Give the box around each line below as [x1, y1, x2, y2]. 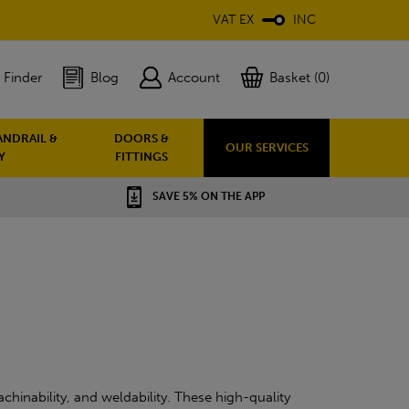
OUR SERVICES [225, 141, 309, 155]
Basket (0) [268, 69, 330, 86]
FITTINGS [114, 150, 168, 164]
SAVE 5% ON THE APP [152, 190, 266, 204]
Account [168, 69, 221, 86]
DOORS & [113, 131, 169, 146]
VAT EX [213, 12, 254, 27]
